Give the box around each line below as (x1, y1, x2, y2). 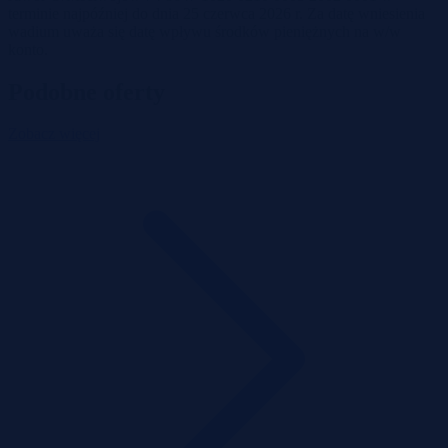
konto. (8, 40, 48, 58)
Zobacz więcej (8, 125, 100, 143)
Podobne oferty (8, 78, 165, 105)
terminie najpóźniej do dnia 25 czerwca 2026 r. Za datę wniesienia (8, 4, 425, 22)
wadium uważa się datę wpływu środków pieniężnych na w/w (8, 22, 401, 40)
